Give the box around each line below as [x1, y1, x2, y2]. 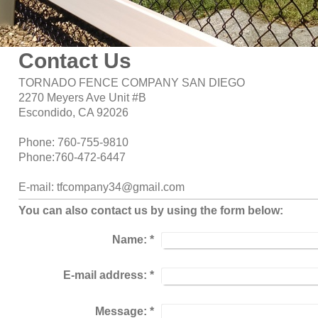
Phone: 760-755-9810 [18, 136, 129, 148]
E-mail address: [62, 269, 147, 282]
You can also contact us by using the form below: [18, 204, 284, 216]
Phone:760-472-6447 [18, 151, 126, 163]
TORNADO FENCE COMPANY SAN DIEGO [18, 77, 246, 89]
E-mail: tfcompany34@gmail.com [18, 181, 185, 193]
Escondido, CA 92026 [18, 106, 129, 119]
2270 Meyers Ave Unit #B [18, 92, 148, 104]
